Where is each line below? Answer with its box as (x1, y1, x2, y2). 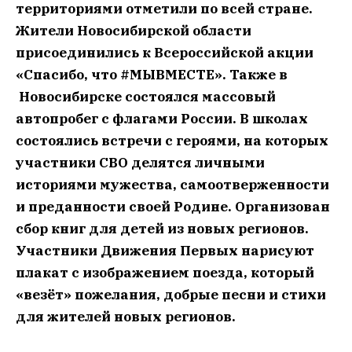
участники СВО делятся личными (16, 154, 265, 171)
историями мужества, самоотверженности (16, 176, 329, 193)
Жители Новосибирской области (16, 22, 251, 39)
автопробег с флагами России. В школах (16, 110, 308, 127)
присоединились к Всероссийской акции (16, 44, 313, 61)
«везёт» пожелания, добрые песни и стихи (16, 286, 326, 303)
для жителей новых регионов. (16, 308, 236, 325)
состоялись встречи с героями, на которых (16, 132, 328, 149)
